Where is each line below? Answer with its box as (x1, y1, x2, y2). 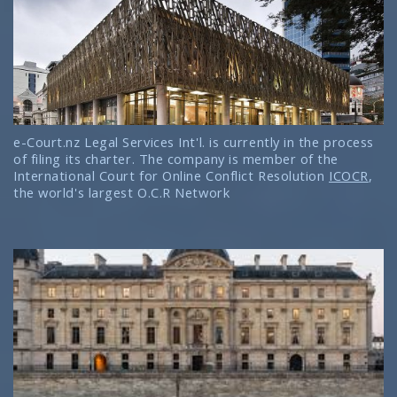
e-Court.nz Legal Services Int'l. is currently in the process (13, 132, 374, 151)
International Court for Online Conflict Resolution (13, 166, 330, 184)
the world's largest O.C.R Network (13, 183, 230, 201)
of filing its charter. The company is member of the (13, 149, 339, 167)
